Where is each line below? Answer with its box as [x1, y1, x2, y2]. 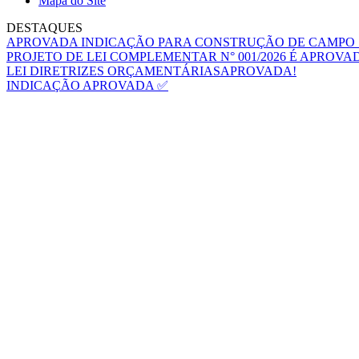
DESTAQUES [6, 21, 83, 34]
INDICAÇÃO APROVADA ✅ [6, 79, 168, 92]
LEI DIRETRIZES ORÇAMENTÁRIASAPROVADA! [6, 64, 296, 78]
